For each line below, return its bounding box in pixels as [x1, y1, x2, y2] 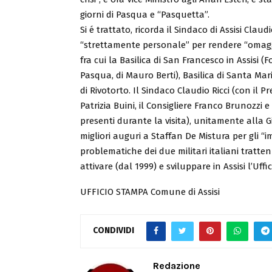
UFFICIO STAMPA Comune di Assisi [80, 186, 220, 197]
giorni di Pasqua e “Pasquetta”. [80, 8, 209, 20]
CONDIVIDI [93, 225, 134, 236]
